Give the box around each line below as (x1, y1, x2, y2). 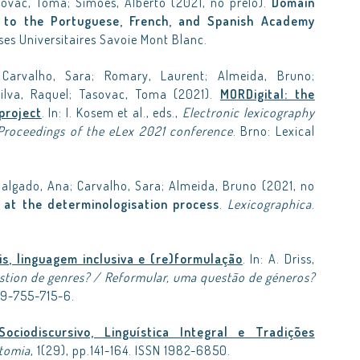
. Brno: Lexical (232, 123, 315, 139)
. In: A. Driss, (242, 251, 315, 267)
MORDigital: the (220, 86, 315, 102)
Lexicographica (227, 196, 312, 212)
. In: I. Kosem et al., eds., (41, 104, 183, 121)
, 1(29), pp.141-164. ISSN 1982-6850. (31, 342, 231, 358)
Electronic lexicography (182, 104, 315, 121)
